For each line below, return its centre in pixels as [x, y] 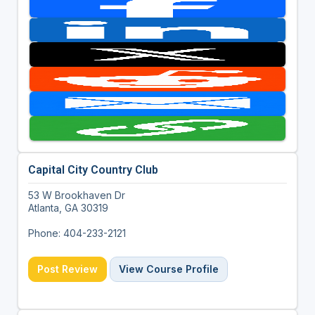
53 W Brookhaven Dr [76, 195]
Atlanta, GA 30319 [68, 207]
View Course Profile [168, 269]
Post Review [67, 269]
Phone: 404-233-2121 [77, 233]
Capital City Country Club [93, 169]
